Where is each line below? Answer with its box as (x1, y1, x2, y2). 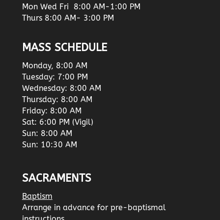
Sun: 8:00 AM (22, 129, 72, 138)
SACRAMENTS (22, 171, 91, 185)
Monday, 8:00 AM (22, 61, 87, 71)
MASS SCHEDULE (22, 41, 107, 55)
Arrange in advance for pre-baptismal (22, 202, 166, 212)
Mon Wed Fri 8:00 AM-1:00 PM (22, 2, 140, 12)
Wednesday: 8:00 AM (22, 83, 101, 93)
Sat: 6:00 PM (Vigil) (22, 117, 93, 127)
